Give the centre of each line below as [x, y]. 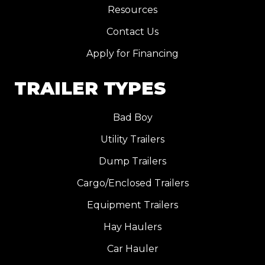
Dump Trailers [132, 161]
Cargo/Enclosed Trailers [132, 183]
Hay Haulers [132, 227]
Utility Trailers [132, 139]
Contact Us [132, 32]
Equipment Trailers [132, 205]
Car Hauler [132, 249]
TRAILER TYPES [90, 88]
